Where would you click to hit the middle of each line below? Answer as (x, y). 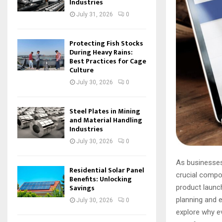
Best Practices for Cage (108, 61)
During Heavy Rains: (101, 52)
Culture (82, 70)
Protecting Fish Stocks (106, 43)
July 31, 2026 (95, 14)
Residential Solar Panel (107, 170)
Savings (82, 188)
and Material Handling (106, 120)
